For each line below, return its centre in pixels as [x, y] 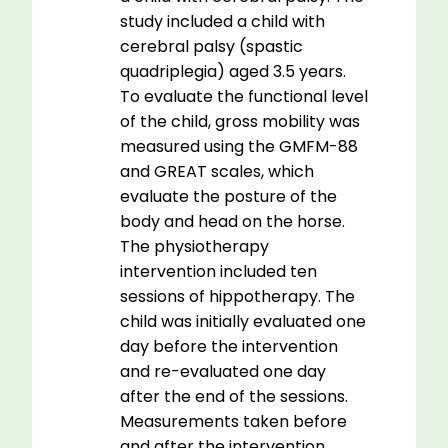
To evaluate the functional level [244, 97]
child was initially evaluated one [243, 322]
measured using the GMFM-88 [239, 147]
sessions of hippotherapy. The [237, 297]
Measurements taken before [233, 422]
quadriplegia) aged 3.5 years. [233, 72]
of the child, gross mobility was [240, 122]
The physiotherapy [194, 247]
